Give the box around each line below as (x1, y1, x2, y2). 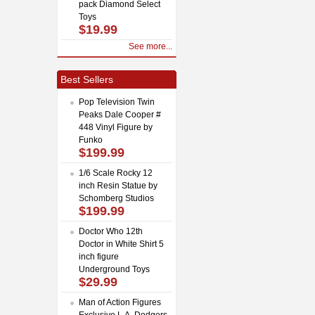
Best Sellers (60, 73, 113, 85)
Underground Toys (79, 264, 150, 274)
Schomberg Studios (79, 193, 154, 203)
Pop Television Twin (79, 96, 155, 107)
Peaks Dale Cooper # (79, 109, 161, 120)
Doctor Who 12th (79, 226, 143, 236)
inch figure (79, 251, 119, 262)
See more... (129, 41, 172, 51)
